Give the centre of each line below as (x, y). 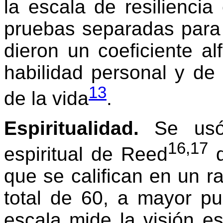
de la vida (46, 99)
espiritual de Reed (86, 154)
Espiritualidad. (71, 128)
